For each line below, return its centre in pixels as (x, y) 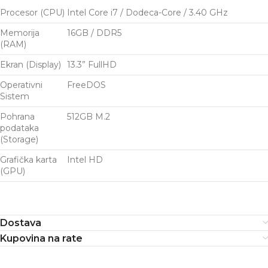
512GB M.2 (89, 117)
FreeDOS (86, 85)
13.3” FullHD (92, 65)
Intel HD (85, 160)
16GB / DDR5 (94, 33)
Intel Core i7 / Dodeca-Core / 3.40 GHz (147, 13)
